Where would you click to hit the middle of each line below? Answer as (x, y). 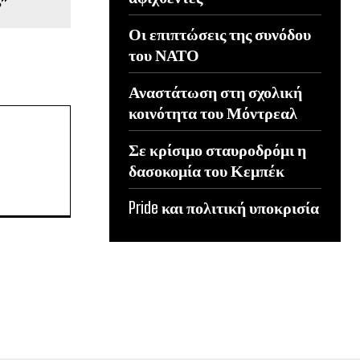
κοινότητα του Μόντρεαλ (213, 112)
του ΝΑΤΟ (164, 54)
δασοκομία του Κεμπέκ (207, 170)
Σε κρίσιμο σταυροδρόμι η (217, 149)
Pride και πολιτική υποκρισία (224, 207)
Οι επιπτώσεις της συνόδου (220, 33)
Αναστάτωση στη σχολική (215, 91)
